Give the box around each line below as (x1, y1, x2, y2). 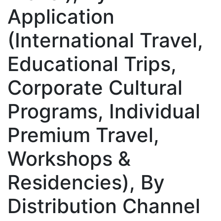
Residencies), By (7, 170, 165, 194)
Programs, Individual (7, 99, 200, 123)
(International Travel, (7, 28, 203, 52)
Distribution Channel (7, 193, 200, 218)
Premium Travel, (7, 122, 159, 147)
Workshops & (7, 146, 131, 171)
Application (7, 4, 114, 29)
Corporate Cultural (7, 75, 183, 100)
